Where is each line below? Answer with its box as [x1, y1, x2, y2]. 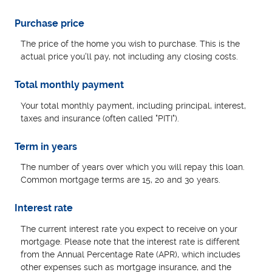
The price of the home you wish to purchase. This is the [21, 39, 240, 49]
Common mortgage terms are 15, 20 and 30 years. [21, 175, 221, 185]
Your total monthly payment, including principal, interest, [21, 100, 246, 110]
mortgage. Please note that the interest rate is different [21, 236, 240, 246]
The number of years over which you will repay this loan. [21, 162, 245, 172]
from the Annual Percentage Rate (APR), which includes [21, 249, 241, 259]
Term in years [15, 140, 78, 152]
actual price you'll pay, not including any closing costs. [21, 52, 239, 62]
